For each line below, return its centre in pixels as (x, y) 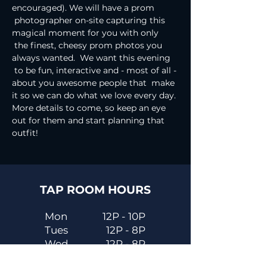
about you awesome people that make (94, 83)
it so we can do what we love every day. (94, 95)
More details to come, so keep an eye (90, 108)
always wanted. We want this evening (92, 58)
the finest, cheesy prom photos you (88, 45)
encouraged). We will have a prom (84, 8)
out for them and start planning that (89, 120)
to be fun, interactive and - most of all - (95, 70)
